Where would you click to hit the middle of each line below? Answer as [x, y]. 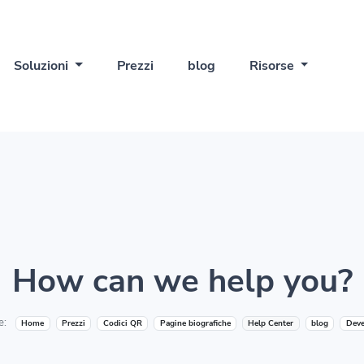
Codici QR [122, 323]
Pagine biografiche [195, 323]
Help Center [271, 323]
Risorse [273, 65]
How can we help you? [182, 282]
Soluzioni [42, 65]
